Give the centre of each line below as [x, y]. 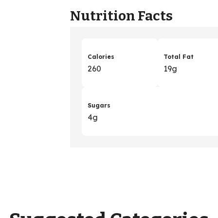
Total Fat [179, 56]
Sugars [99, 105]
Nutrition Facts [121, 16]
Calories [101, 56]
